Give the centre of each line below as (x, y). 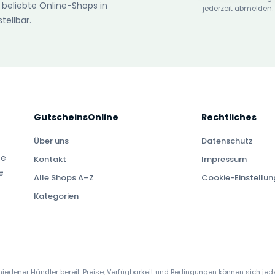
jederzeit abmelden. (238, 8)
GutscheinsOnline (76, 117)
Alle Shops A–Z (64, 177)
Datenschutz (227, 141)
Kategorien (56, 196)
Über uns (52, 141)
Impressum (224, 159)
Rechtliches (229, 117)
